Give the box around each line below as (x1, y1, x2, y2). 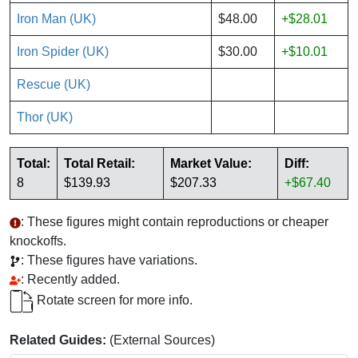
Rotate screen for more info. (34, 293, 193, 308)
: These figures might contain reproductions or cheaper (21, 215, 328, 229)
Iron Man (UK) (17, 12, 96, 26)
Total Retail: (64, 157, 135, 170)
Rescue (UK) (17, 78, 90, 91)
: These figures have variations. (21, 253, 197, 267)
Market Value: (170, 157, 252, 170)
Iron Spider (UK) (17, 45, 109, 58)
